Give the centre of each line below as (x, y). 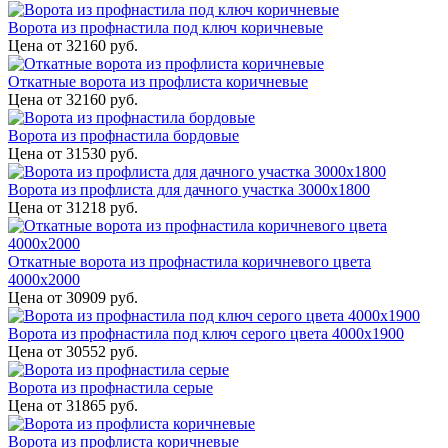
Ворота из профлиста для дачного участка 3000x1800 (189, 190)
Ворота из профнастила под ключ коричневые (165, 28)
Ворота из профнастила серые (110, 388)
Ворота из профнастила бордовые (123, 136)
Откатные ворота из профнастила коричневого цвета (189, 262)
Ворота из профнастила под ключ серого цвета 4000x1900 (206, 334)
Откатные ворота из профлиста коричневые (158, 82)
